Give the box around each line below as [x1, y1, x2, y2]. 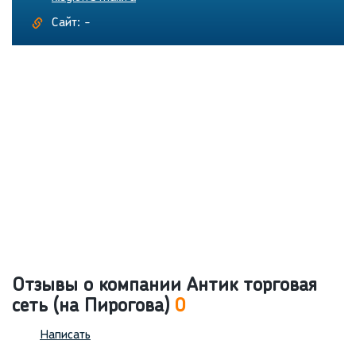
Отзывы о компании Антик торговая [12, 277, 317, 296]
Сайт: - [52, 17, 91, 30]
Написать [40, 329, 91, 342]
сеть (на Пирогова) [12, 297, 175, 317]
